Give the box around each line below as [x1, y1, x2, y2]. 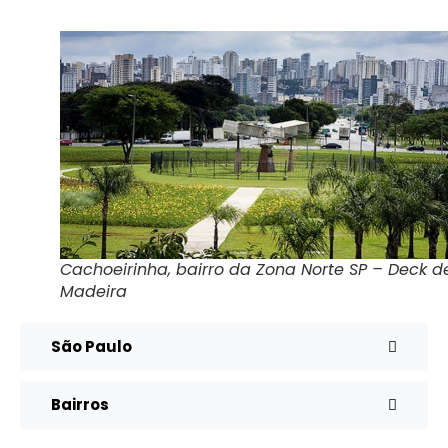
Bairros [51, 394, 109, 416]
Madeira [60, 280, 127, 304]
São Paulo [51, 336, 132, 358]
